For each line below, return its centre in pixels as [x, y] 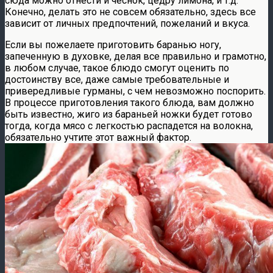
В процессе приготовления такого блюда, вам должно [129, 102]
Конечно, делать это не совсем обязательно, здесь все [130, 12]
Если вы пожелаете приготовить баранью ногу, [113, 44]
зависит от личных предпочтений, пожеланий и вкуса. [127, 23]
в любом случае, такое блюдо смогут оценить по [117, 68]
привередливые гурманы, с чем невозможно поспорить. [135, 91]
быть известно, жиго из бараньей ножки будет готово [129, 114]
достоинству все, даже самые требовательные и [117, 79]
